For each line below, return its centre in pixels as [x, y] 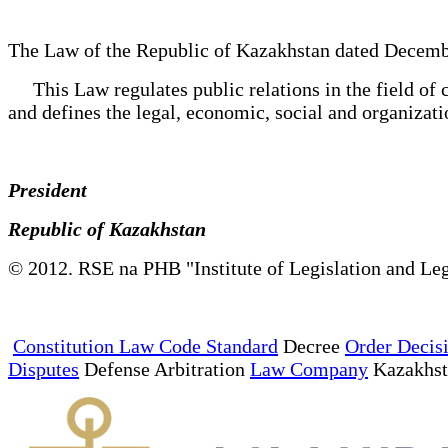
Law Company [309, 368]
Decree [311, 345]
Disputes [43, 368]
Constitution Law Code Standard [145, 345]
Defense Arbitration [164, 368]
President [55, 189]
